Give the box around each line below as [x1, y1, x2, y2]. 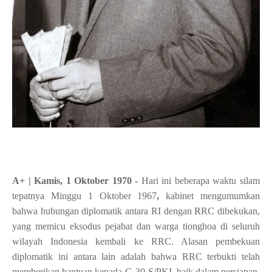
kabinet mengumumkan [166, 190, 260, 201]
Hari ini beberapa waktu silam [141, 175, 260, 186]
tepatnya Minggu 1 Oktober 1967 [12, 190, 157, 201]
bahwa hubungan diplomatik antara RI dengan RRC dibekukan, [12, 205, 260, 216]
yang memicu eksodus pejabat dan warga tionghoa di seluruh [12, 220, 260, 231]
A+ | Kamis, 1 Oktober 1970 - [12, 175, 141, 186]
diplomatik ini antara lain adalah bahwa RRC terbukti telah [12, 251, 260, 262]
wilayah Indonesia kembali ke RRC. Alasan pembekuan [12, 236, 260, 246]
